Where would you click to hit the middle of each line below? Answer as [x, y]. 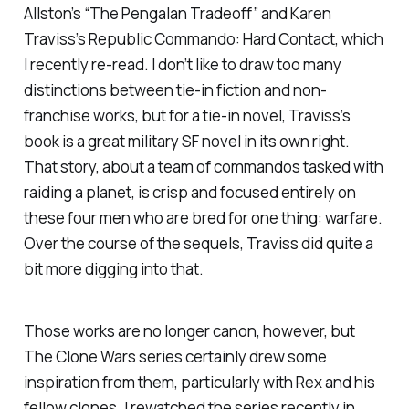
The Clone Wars [79, 357]
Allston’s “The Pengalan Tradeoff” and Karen [177, 13]
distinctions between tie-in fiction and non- [175, 89]
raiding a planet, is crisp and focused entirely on [189, 192]
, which [359, 38]
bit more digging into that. [113, 268]
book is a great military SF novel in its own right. [186, 141]
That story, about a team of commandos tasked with [203, 166]
